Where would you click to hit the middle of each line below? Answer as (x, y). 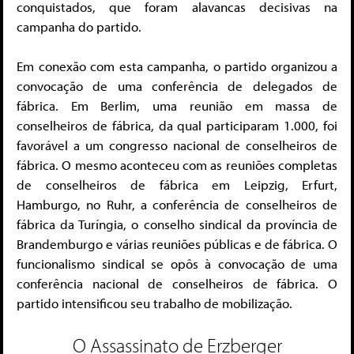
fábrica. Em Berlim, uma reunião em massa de (177, 106)
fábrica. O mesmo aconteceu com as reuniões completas (177, 165)
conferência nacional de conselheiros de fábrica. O (177, 284)
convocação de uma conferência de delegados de (177, 86)
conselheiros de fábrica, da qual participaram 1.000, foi (177, 126)
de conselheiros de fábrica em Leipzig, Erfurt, (177, 185)
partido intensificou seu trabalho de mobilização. (154, 303)
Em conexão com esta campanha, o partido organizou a (177, 66)
